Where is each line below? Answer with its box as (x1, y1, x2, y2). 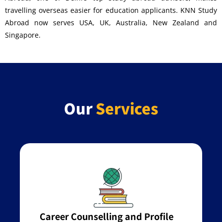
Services (96, 97, 158, 119)
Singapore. (5, 30, 41, 40)
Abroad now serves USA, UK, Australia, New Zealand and (5, 17, 217, 27)
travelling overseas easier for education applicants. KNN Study (5, 5, 217, 15)
